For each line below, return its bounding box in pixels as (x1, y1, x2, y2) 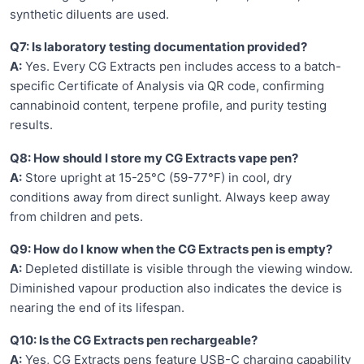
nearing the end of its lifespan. (10, 300, 184, 316)
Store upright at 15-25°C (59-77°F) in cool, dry (22, 169, 292, 185)
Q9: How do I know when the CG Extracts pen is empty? (10, 241, 332, 258)
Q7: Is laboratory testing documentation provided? (10, 39, 307, 55)
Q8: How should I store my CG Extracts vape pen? (10, 149, 298, 166)
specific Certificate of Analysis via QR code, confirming (10, 78, 324, 94)
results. (10, 117, 53, 133)
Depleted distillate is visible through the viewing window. (22, 261, 353, 277)
